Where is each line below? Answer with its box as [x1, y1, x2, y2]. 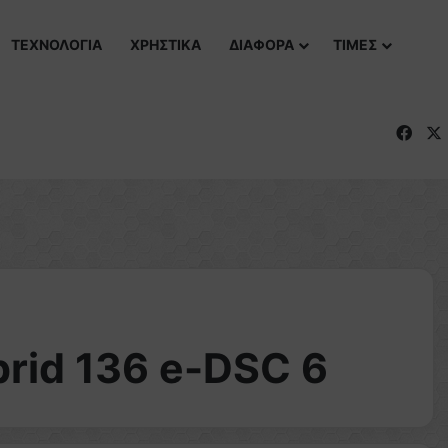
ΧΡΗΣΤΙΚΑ [130, 36, 201, 53]
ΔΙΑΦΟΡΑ [229, 36, 294, 53]
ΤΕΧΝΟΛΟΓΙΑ [11, 36, 102, 53]
